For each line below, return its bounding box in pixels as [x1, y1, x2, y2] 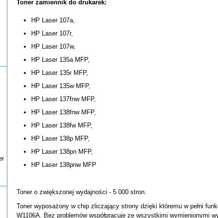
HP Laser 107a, [31, 17, 75, 24]
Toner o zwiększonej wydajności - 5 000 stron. [17, 188, 146, 196]
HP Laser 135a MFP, [31, 56, 90, 63]
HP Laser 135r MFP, [31, 69, 88, 76]
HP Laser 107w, [31, 43, 75, 50]
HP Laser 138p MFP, [31, 135, 90, 142]
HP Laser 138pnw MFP [31, 161, 96, 168]
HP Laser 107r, [31, 30, 73, 37]
